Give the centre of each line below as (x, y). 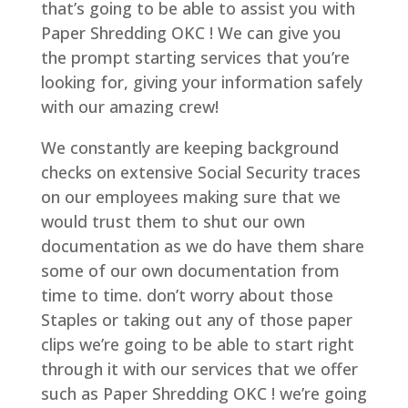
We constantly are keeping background (189, 148)
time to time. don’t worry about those (187, 296)
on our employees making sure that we (190, 197)
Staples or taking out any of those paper (196, 320)
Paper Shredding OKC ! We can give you (191, 33)
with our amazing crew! (129, 107)
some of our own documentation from (190, 271)
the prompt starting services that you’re (195, 58)
